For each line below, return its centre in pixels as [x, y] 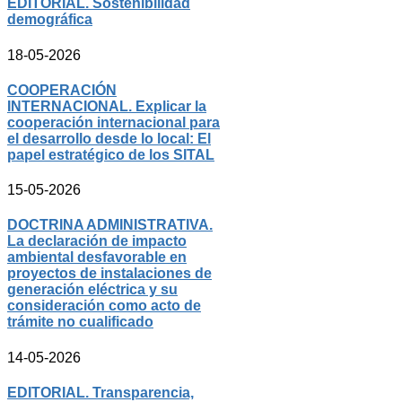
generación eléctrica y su [92, 290]
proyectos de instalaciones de [109, 274]
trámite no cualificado [80, 322]
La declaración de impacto [97, 241]
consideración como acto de [104, 306]
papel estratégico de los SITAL [111, 154]
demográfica [50, 20]
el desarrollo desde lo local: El [109, 138]
